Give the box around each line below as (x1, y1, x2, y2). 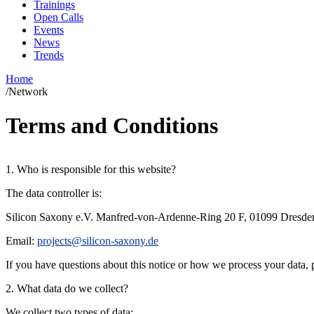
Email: (6, 235, 37, 247)
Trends (34, 49, 64, 61)
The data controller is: (6, 187, 102, 200)
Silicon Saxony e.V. (6, 211, 93, 224)
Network (8, 86, 48, 97)
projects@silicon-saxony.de (37, 235, 158, 247)
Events (34, 24, 64, 36)
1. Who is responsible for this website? (6, 163, 176, 176)
